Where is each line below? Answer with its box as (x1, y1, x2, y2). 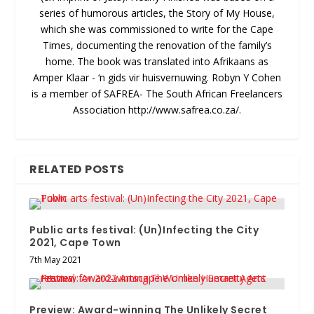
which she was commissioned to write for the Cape (41, 22, 273, 36)
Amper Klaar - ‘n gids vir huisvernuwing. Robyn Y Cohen (33, 71, 281, 85)
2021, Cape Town (29, 235, 121, 250)
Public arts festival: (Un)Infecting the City (29, 223, 259, 238)
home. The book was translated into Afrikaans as (46, 55, 268, 69)
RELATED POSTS (29, 161, 125, 178)
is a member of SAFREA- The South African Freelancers (32, 87, 282, 101)
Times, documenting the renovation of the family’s (42, 39, 272, 53)
